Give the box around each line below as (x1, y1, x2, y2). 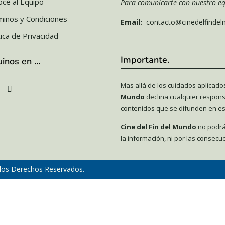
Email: (121, 17, 143, 27)
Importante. (121, 54, 170, 66)
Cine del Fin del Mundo (121, 122, 197, 132)
